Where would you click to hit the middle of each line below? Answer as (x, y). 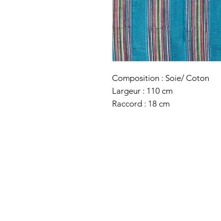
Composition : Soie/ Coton (161, 78)
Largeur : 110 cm (142, 91)
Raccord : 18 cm (141, 104)
